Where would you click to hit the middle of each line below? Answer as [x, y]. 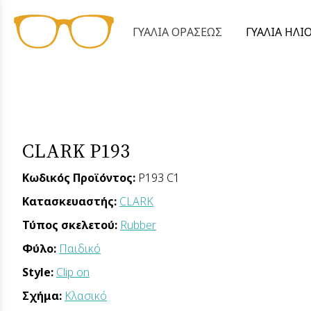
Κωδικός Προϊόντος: [79, 178]
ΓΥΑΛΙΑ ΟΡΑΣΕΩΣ [177, 32]
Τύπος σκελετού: [71, 225]
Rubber [138, 225]
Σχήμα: [43, 296]
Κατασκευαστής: [71, 202]
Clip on [73, 272]
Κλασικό [86, 296]
